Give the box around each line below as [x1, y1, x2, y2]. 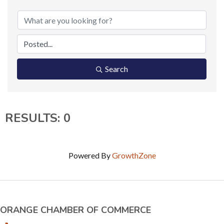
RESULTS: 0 [5, 110, 70, 126]
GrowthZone [111, 150, 156, 160]
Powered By [68, 150, 112, 160]
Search [104, 64, 128, 74]
